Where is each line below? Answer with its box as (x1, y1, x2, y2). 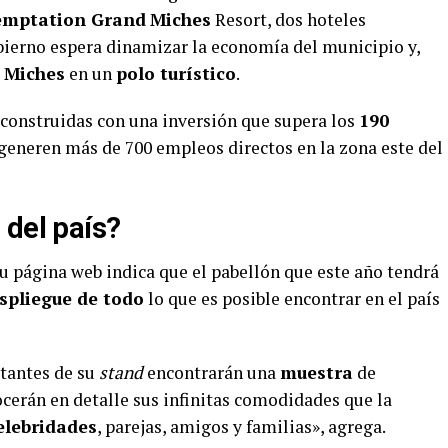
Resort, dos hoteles (211, 8, 366, 31)
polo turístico (116, 62, 236, 85)
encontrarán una (143, 361, 280, 384)
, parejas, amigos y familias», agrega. (97, 415, 386, 438)
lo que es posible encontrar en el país (144, 287, 440, 310)
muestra (280, 361, 353, 384)
